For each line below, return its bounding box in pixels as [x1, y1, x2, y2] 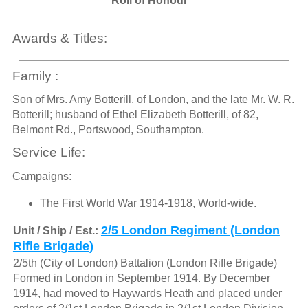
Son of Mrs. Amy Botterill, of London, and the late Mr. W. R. [12, 93, 294, 105]
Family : [12, 69, 58, 84]
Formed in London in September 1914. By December [12, 272, 270, 284]
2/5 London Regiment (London [100, 223, 280, 237]
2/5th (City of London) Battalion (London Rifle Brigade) [12, 256, 277, 269]
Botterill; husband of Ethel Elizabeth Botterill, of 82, [12, 108, 258, 120]
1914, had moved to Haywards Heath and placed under [12, 287, 282, 299]
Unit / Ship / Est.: [12, 224, 101, 236]
